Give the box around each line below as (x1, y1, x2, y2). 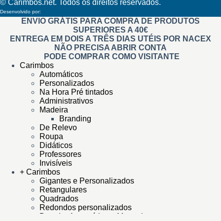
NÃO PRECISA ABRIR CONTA (54, 43, 167, 52)
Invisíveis (39, 159, 72, 167)
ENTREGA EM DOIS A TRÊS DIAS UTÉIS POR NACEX (10, 35, 211, 43)
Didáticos (39, 141, 73, 149)
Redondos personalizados (39, 203, 132, 212)
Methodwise (42, 9, 70, 14)
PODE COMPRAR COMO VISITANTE (41, 52, 180, 61)
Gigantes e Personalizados (39, 177, 134, 185)
